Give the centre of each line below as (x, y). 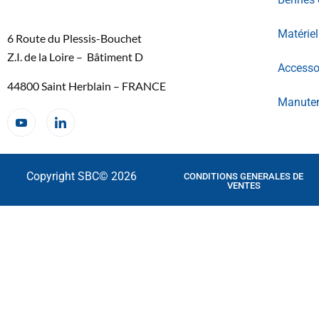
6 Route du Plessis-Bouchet (74, 38)
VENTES (244, 185)
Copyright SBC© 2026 (81, 176)
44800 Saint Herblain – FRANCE (87, 85)
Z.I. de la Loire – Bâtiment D (75, 57)
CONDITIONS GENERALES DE (244, 176)
